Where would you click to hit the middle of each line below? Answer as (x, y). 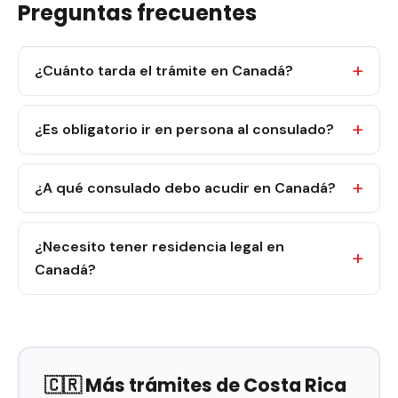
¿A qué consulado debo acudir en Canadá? (185, 188)
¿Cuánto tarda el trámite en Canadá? (164, 71)
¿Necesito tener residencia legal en (159, 247)
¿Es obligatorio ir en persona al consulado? (184, 129)
